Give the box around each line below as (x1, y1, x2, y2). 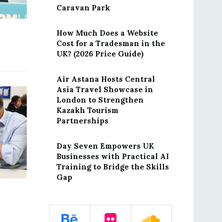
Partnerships (56, 116, 109, 125)
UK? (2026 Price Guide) (56, 49, 144, 58)
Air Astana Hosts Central (56, 74, 155, 84)
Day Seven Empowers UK (56, 141, 154, 151)
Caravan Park (56, 3, 110, 12)
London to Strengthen (56, 95, 144, 105)
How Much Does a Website (56, 28, 158, 38)
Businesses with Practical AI (56, 152, 169, 161)
